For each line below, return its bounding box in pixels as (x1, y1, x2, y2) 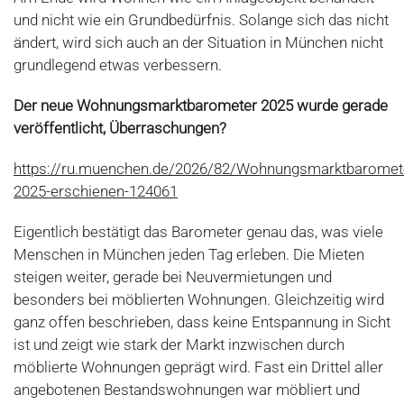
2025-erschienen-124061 (14, 182, 178, 201)
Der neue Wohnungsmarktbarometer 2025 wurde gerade (14, 96, 388, 115)
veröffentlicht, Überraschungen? (14, 119, 226, 138)
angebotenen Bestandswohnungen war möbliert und (14, 381, 360, 399)
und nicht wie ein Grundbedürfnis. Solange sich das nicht (14, 11, 389, 30)
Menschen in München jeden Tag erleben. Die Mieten (14, 245, 364, 264)
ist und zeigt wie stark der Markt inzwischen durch (14, 335, 344, 354)
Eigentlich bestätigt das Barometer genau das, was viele (14, 223, 383, 242)
